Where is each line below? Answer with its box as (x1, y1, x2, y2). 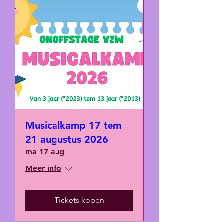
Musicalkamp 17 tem (25, 119, 121, 131)
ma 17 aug (25, 147, 64, 156)
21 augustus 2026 (25, 133, 108, 145)
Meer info (25, 164, 61, 173)
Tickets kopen (55, 195, 104, 205)
